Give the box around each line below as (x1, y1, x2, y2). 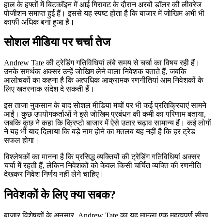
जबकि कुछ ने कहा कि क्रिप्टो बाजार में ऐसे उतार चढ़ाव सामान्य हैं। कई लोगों (4, 119, 211, 127)
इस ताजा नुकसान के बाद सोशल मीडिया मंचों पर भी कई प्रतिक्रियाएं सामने (4, 101, 206, 110)
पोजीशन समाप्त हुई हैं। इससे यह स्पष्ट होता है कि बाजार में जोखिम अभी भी (4, 9, 204, 17)
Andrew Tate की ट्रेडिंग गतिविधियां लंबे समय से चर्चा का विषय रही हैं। (4, 59, 200, 67)
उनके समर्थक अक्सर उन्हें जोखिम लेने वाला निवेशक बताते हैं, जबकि (4, 67, 186, 76)
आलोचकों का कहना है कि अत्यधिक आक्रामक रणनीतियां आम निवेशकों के (4, 76, 203, 85)
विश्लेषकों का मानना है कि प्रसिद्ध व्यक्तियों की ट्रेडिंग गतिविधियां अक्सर (4, 153, 200, 161)
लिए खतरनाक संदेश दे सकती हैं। (4, 85, 94, 93)
